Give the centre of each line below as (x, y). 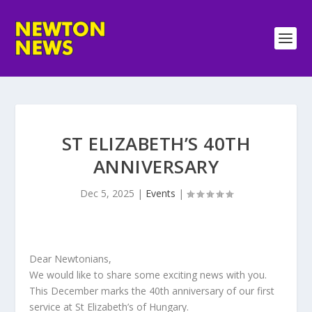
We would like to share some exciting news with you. (148, 275)
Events (160, 193)
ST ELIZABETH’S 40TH (156, 143)
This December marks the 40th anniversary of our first (152, 291)
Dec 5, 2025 (107, 193)
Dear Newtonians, (71, 259)
